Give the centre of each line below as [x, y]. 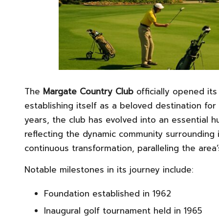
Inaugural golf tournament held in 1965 [123, 210]
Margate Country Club [88, 91]
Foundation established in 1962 [108, 193]
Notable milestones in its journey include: [109, 169]
